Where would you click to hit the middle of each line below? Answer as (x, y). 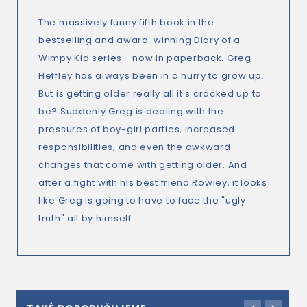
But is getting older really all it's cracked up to (150, 94)
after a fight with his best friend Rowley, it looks (153, 183)
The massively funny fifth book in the (126, 22)
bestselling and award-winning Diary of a (139, 40)
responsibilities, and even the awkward (135, 147)
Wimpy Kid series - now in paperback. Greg (145, 58)
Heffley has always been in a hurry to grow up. (151, 76)
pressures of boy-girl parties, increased (137, 129)
